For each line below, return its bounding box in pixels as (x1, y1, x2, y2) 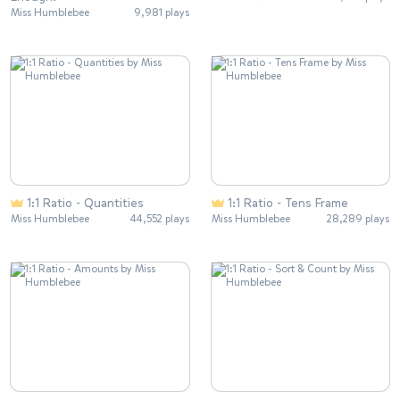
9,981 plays (133, 5, 189, 21)
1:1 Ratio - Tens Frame (227, 195, 348, 212)
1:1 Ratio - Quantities (27, 195, 144, 212)
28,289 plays (327, 212, 389, 226)
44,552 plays (129, 212, 189, 226)
